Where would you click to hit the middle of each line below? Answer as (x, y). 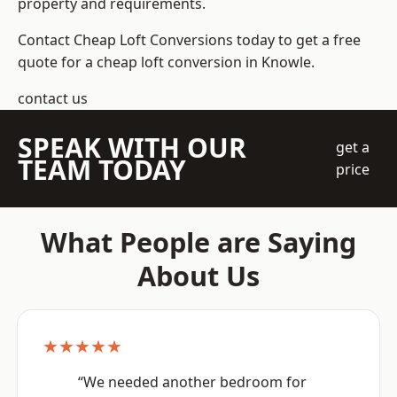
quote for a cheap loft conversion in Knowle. (166, 62)
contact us (53, 99)
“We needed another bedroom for (192, 382)
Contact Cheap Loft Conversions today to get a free (189, 40)
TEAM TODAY (102, 170)
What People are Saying (198, 242)
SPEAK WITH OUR (132, 148)
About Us (198, 276)
